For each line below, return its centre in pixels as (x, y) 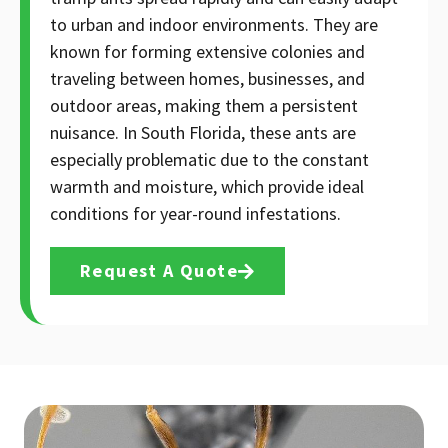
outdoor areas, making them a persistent (204, 105)
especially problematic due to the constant (209, 159)
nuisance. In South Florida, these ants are (203, 132)
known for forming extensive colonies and (207, 51)
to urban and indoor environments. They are (214, 24)
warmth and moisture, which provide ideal (207, 186)
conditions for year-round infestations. (195, 213)
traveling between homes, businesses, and (207, 78)
